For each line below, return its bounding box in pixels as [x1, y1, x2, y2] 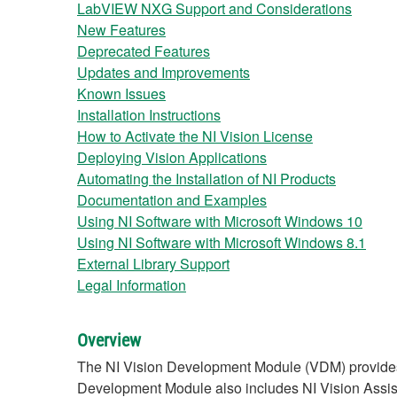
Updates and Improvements [77, 62, 250, 82]
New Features [77, 19, 166, 40]
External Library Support [77, 253, 230, 274]
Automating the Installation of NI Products [77, 168, 336, 189]
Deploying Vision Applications [77, 147, 267, 167]
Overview [77, 330, 141, 351]
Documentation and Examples [77, 190, 267, 210]
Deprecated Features [77, 41, 210, 61]
